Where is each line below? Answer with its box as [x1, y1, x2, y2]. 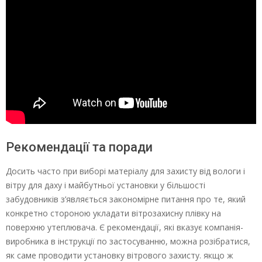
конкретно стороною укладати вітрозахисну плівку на [6, 207, 221, 219]
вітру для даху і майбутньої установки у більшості [6, 179, 205, 191]
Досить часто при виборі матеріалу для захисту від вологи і [6, 165, 245, 177]
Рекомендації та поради [6, 139, 153, 154]
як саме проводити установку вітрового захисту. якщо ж [6, 249, 233, 261]
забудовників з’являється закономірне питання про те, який [6, 193, 246, 205]
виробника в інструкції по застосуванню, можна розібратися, [6, 235, 250, 247]
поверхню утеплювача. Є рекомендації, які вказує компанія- [6, 221, 243, 233]
